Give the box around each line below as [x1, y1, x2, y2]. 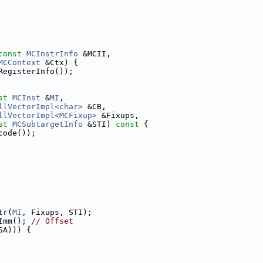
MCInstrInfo [26, 49, 78, 58]
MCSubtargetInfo [12, 120, 83, 129]
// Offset [31, 217, 73, 225]
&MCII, [78, 49, 111, 58]
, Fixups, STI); [22, 208, 92, 217]
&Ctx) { [41, 58, 78, 67]
